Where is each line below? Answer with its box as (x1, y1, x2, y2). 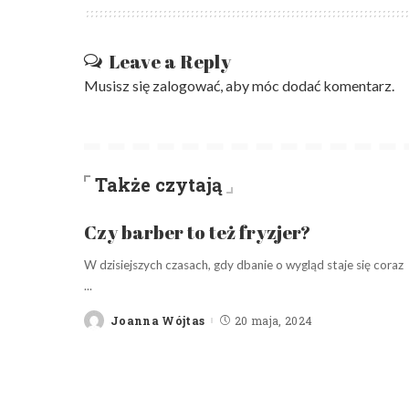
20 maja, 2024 (234, 313, 313, 329)
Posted (83, 317, 126, 332)
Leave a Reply (109, 49, 231, 75)
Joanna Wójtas (110, 313, 205, 329)
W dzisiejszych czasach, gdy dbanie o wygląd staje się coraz (84, 257, 404, 273)
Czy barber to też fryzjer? (84, 220, 310, 246)
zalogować (152, 77, 220, 95)
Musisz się (84, 77, 152, 95)
